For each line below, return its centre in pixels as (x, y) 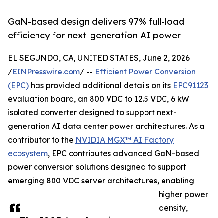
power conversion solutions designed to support (97, 167)
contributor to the (42, 140)
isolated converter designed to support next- (92, 113)
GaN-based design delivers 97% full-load (96, 22)
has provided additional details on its (101, 85)
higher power (183, 194)
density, (173, 208)
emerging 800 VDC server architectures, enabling (101, 181)
